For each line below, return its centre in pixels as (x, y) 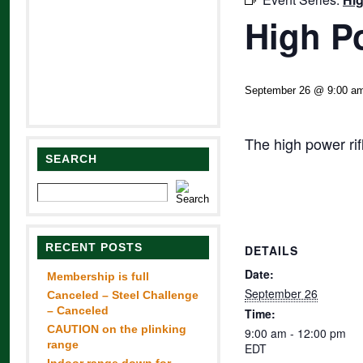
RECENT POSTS (94, 247)
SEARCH (71, 159)
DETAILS (271, 250)
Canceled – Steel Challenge (123, 295)
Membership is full (98, 276)
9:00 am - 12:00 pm (295, 333)
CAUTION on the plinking (117, 329)
